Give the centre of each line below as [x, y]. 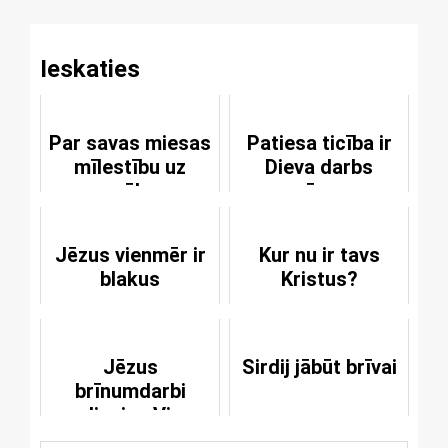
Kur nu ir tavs [319, 254]
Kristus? [319, 278]
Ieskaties [90, 68]
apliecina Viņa [130, 414]
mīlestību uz [130, 166]
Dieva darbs [319, 166]
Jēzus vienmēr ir [130, 254]
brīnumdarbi [130, 390]
